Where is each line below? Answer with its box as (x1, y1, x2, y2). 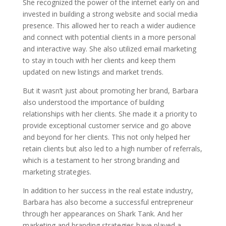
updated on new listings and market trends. (22, 67, 163, 77)
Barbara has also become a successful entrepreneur (22, 197, 193, 207)
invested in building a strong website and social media (22, 9, 198, 19)
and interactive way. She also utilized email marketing (22, 44, 196, 53)
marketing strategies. (22, 167, 91, 177)
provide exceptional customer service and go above (22, 121, 191, 130)
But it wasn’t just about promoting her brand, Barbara (22, 86, 198, 95)
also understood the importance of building (22, 97, 164, 107)
